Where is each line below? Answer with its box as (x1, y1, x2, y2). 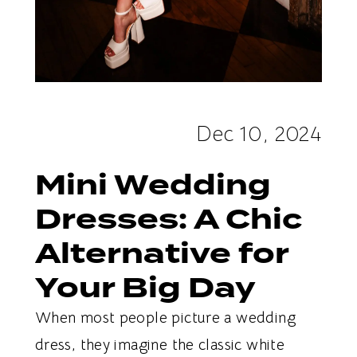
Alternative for (34, 232, 288, 275)
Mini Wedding (34, 163, 271, 206)
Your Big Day (34, 266, 256, 309)
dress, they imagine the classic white (34, 335, 285, 355)
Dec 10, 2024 (196, 120, 323, 147)
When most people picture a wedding (34, 308, 296, 328)
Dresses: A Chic (34, 198, 302, 241)
